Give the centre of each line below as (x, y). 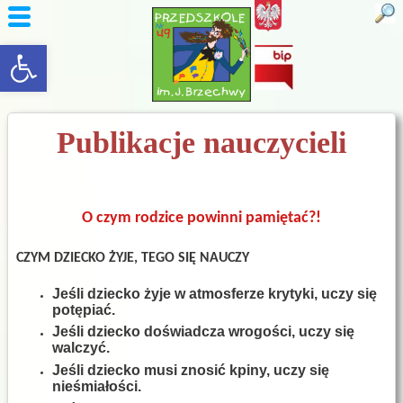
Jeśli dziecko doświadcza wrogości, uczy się (203, 332)
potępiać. (84, 309)
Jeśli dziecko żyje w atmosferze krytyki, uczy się (215, 293)
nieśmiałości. (97, 386)
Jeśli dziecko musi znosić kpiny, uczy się (191, 370)
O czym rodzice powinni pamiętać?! (201, 218)
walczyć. (81, 348)
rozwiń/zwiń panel (40, 53)
